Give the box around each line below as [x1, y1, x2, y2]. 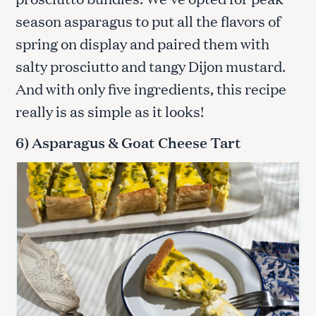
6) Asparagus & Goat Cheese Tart [16, 132, 241, 153]
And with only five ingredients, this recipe [16, 78, 286, 99]
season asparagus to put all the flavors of [16, 11, 281, 31]
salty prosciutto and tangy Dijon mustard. [16, 56, 286, 76]
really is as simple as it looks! [16, 101, 207, 121]
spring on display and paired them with [16, 33, 269, 54]
